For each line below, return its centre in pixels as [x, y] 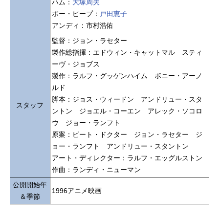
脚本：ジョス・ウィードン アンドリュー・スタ [127, 99]
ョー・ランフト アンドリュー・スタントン [120, 146]
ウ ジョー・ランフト [86, 122]
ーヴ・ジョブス [76, 64]
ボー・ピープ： [76, 13]
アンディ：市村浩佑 [83, 25]
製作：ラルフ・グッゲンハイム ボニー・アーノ [127, 76]
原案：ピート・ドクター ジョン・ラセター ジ [127, 134]
